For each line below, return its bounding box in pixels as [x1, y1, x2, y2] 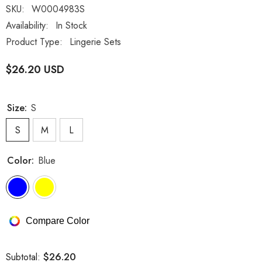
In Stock [56, 19, 87, 33]
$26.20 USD [6, 62, 64, 78]
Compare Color [26, 215, 89, 226]
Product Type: [6, 35, 63, 49]
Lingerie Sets [70, 35, 121, 49]
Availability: [6, 19, 49, 33]
